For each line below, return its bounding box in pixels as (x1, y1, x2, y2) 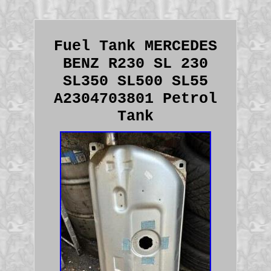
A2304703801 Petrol (53, 90, 217, 108)
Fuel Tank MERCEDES (53, 37, 217, 55)
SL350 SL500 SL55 (62, 72, 208, 90)
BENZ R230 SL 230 (62, 54, 208, 73)
